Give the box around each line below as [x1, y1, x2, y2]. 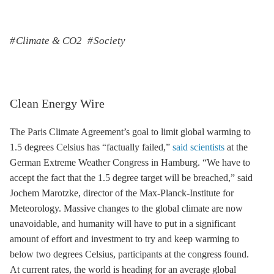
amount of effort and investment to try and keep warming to [10, 234, 239, 244]
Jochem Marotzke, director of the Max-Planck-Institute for [10, 188, 234, 198]
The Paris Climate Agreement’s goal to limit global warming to [10, 127, 251, 137]
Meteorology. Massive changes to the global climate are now [10, 203, 243, 213]
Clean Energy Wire [10, 97, 105, 110]
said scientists [172, 142, 224, 152]
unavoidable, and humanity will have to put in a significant [10, 218, 235, 229]
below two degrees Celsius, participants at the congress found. [10, 249, 249, 259]
